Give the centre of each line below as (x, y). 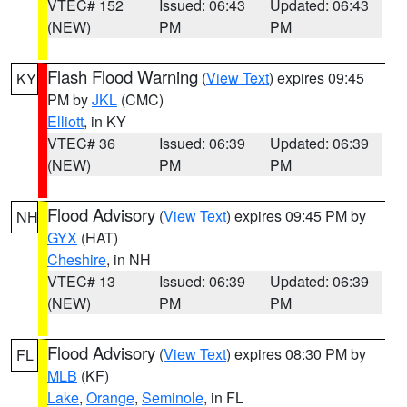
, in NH (129, 259)
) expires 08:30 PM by (296, 354)
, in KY (105, 121)
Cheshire (77, 259)
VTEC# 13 (81, 281)
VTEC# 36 (81, 143)
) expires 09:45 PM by (296, 216)
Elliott (65, 121)
